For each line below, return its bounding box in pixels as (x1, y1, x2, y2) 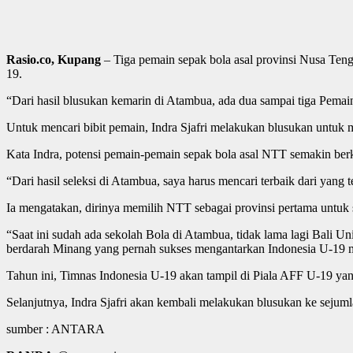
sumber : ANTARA (6, 321, 105, 336)
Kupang (58, 52, 101, 66)
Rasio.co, (6, 52, 58, 66)
